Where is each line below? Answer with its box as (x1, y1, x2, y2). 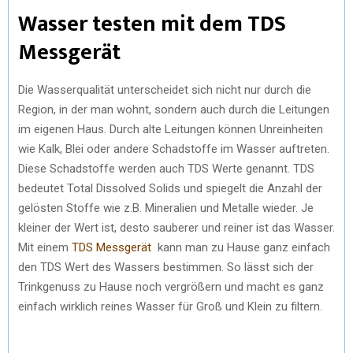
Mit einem (18, 240, 72, 255)
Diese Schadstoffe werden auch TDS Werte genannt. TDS (18, 161, 314, 176)
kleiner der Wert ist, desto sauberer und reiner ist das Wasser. (18, 220, 335, 235)
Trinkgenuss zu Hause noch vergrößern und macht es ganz (18, 279, 324, 294)
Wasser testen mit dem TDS (18, 5, 286, 43)
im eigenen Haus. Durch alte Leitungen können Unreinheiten (18, 121, 323, 136)
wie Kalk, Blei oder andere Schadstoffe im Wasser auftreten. (18, 141, 329, 156)
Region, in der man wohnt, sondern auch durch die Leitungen (18, 102, 329, 117)
